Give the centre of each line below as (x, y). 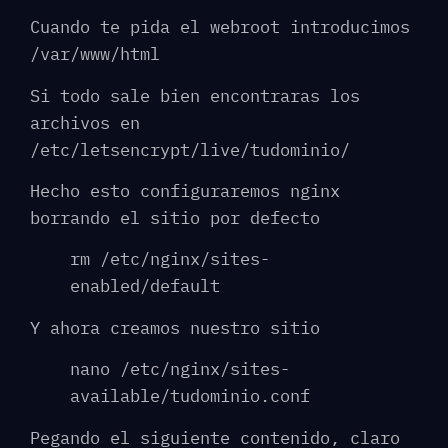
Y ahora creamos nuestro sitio (175, 327)
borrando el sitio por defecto (175, 218)
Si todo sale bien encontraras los (195, 95)
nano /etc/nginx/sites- (180, 369)
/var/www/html (95, 54)
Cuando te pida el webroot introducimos (220, 27)
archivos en (85, 122)
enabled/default (145, 286)
